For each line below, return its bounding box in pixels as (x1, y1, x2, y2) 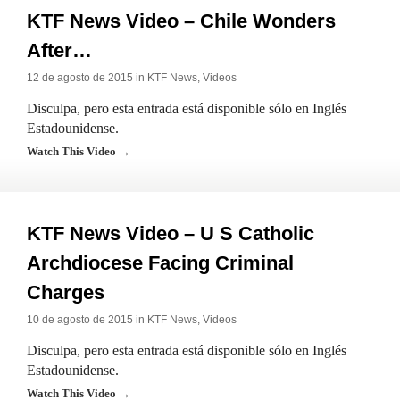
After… (27, 39, 92, 62)
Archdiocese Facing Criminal (27, 252, 294, 274)
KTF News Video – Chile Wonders (27, 10, 336, 32)
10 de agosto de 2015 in (27, 313, 147, 326)
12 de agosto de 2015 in (27, 71, 147, 84)
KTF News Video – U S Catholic (27, 222, 314, 245)
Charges (27, 281, 104, 304)
